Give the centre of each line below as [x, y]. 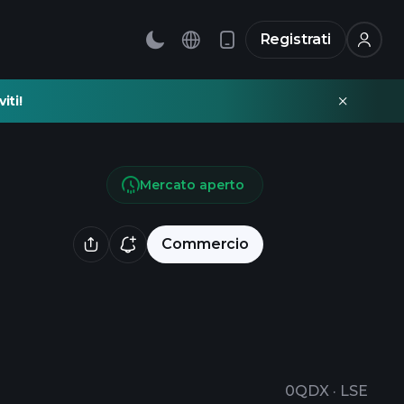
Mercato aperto [192, 185]
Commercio [205, 244]
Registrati [295, 39]
